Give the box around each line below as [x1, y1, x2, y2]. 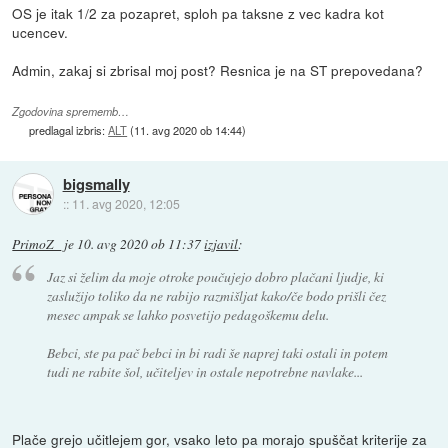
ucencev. [12, 21, 69, 42]
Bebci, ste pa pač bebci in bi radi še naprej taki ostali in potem [46, 343, 388, 363]
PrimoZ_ [12, 234, 62, 253]
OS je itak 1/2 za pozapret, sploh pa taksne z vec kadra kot [12, 2, 385, 23]
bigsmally [62, 173, 130, 196]
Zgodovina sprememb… [12, 103, 130, 119]
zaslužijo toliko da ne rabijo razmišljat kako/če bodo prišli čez [46, 286, 386, 306]
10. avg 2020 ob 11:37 [77, 234, 202, 253]
